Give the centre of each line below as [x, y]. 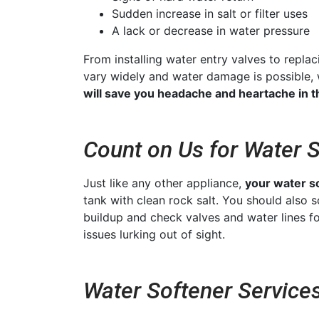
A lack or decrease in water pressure [211, 30]
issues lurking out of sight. [154, 234]
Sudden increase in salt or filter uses [210, 13]
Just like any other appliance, [164, 183]
